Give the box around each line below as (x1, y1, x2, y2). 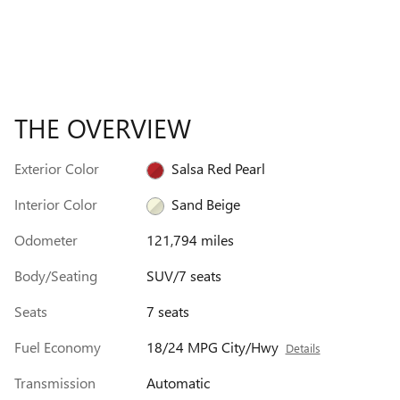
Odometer (14, 229, 78, 249)
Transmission (14, 372, 96, 392)
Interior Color (14, 194, 97, 213)
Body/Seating (14, 265, 97, 285)
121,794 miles (146, 229, 234, 249)
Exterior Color (14, 158, 99, 178)
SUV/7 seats (146, 265, 221, 285)
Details (285, 339, 321, 355)
